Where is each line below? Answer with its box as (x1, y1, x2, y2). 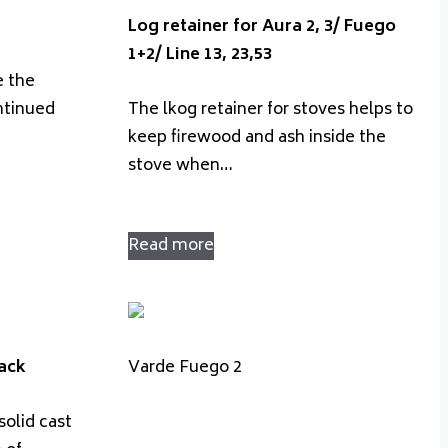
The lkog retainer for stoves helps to (128, 95, 413, 124)
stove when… (128, 151, 233, 180)
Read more (128, 231, 214, 260)
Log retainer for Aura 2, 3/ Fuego (128, 12, 396, 41)
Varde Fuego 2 (128, 354, 242, 383)
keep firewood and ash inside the (128, 123, 386, 152)
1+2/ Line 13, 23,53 (128, 40, 272, 69)
